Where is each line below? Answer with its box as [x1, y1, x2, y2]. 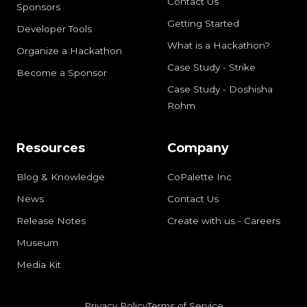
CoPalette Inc [167, 171, 232, 182]
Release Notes [16, 215, 86, 226]
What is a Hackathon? [167, 40, 270, 51]
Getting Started [167, 18, 239, 29]
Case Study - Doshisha [167, 84, 273, 95]
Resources [16, 140, 85, 156]
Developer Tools [16, 23, 92, 34]
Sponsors [16, 1, 60, 12]
